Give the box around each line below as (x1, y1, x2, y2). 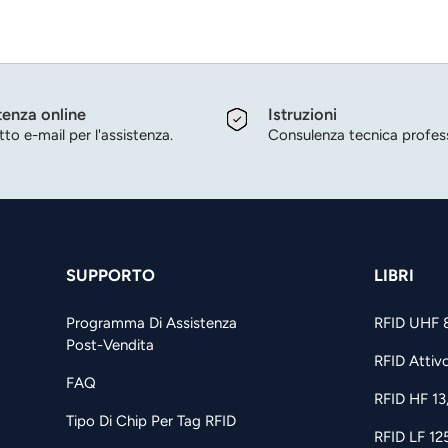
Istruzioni (268, 104, 337, 125)
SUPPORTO (66, 265, 156, 286)
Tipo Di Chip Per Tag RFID (66, 411, 237, 430)
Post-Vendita (66, 335, 155, 354)
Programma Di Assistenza (66, 313, 238, 332)
